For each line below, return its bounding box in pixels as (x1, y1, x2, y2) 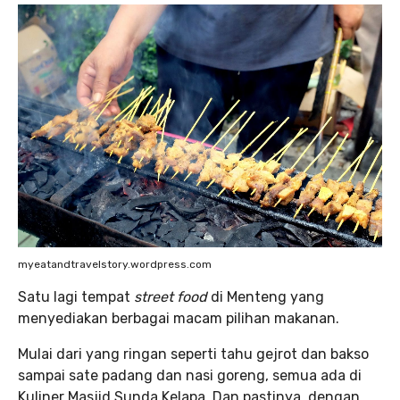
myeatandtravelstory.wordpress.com (18, 257, 212, 271)
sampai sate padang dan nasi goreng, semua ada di (18, 366, 362, 384)
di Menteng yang (207, 287, 324, 305)
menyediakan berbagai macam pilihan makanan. (18, 309, 339, 327)
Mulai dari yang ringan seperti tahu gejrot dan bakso (18, 345, 369, 362)
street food (134, 287, 207, 305)
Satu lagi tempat (18, 287, 134, 305)
